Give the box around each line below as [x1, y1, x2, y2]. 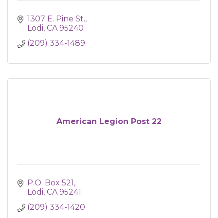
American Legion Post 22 [56, 117, 162, 126]
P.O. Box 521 [27, 178, 74, 187]
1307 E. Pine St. [27, 14, 85, 23]
